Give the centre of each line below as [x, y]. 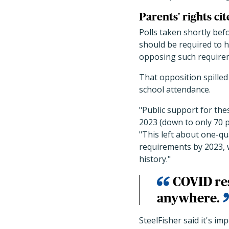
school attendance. [175, 90]
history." [155, 159]
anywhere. [188, 198]
